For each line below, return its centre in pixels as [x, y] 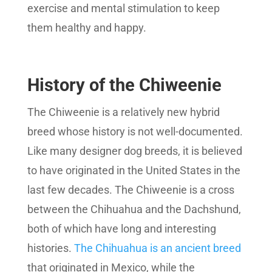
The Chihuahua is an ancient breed [157, 248]
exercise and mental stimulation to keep [123, 8]
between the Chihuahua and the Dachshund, [134, 209]
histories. [49, 248]
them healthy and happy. [87, 28]
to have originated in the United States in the [134, 171]
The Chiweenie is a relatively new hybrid [123, 112]
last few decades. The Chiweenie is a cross [131, 190]
